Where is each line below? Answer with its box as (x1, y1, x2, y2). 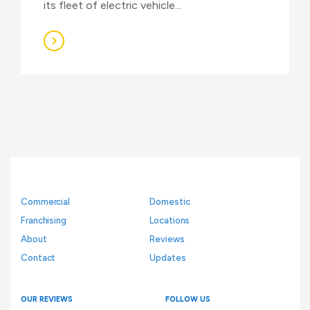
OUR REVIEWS (21, 294, 73, 304)
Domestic (149, 196, 190, 207)
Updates (149, 252, 186, 263)
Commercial (21, 196, 70, 207)
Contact (21, 252, 56, 263)
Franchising (21, 215, 66, 226)
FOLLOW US (165, 294, 210, 304)
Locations (149, 215, 190, 226)
